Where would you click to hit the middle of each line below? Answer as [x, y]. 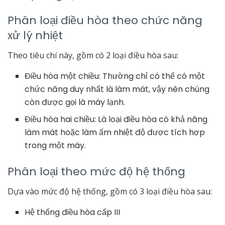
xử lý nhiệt [35, 36]
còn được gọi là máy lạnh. [75, 102]
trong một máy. [55, 146]
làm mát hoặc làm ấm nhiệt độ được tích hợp [115, 133]
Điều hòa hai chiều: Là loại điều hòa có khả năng [116, 120]
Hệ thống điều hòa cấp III [73, 212]
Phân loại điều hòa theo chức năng [105, 21]
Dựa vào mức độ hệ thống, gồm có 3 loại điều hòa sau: [110, 192]
